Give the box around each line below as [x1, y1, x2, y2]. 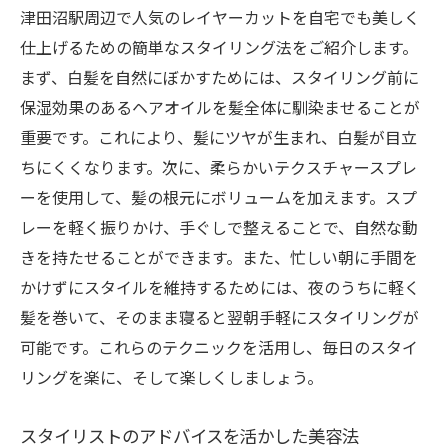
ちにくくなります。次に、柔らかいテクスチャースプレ [20, 155, 417, 179]
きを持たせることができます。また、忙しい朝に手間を [20, 245, 418, 269]
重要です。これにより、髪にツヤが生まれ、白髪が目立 [20, 125, 417, 149]
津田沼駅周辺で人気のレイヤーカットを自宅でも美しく [20, 5, 420, 29]
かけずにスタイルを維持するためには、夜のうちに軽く [20, 275, 420, 299]
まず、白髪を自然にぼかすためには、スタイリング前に [20, 65, 419, 89]
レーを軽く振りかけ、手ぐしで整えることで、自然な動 [20, 215, 418, 239]
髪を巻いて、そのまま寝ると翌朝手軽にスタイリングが [20, 305, 419, 329]
